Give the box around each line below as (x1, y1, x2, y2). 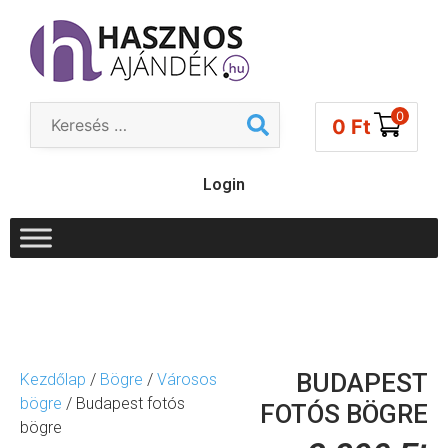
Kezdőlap (20, 370, 86, 389)
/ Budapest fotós (62, 394, 185, 413)
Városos (157, 370, 217, 389)
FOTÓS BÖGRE (260, 399, 428, 429)
